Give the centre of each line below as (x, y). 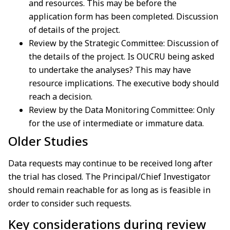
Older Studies (48, 141)
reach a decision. (61, 97)
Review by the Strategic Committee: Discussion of (124, 43)
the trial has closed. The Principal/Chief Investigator (109, 177)
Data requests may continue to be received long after (110, 164)
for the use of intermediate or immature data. (116, 123)
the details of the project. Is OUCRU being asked (121, 57)
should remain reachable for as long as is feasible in (109, 190)
